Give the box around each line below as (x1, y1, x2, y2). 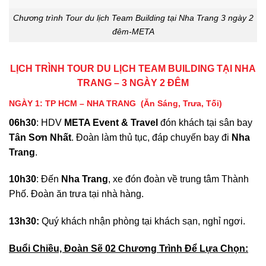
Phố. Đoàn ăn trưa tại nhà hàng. (9, 189, 144, 199)
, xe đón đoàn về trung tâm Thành (108, 174, 249, 185)
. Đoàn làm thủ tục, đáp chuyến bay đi (71, 132, 232, 142)
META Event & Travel (64, 117, 158, 128)
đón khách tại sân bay (158, 117, 252, 128)
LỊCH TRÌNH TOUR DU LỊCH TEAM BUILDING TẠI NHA (10, 63, 256, 74)
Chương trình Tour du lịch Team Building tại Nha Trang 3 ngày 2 (12, 13, 254, 23)
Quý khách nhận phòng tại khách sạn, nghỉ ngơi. (39, 216, 245, 227)
